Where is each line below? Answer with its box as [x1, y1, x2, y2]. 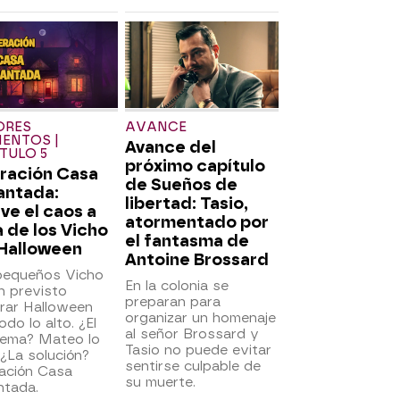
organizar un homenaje [125, 309, 276, 326]
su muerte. [125, 373, 196, 390]
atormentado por [125, 212, 269, 231]
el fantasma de [125, 230, 249, 250]
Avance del [125, 137, 216, 156]
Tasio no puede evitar [125, 341, 271, 358]
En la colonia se [125, 277, 229, 294]
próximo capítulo [125, 155, 265, 175]
